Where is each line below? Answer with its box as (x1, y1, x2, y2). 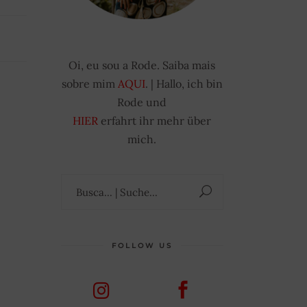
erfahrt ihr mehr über (98, 114, 212, 128)
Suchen (142, 176, 182, 191)
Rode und (117, 95, 167, 110)
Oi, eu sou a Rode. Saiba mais (69, 58, 216, 73)
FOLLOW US (111, 241, 173, 251)
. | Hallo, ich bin (145, 77, 223, 91)
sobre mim (61, 77, 118, 91)
